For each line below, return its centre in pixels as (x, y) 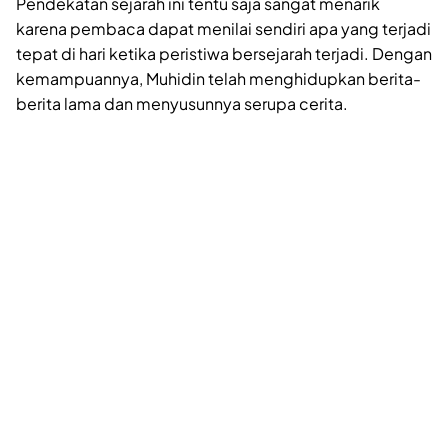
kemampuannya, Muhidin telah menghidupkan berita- (218, 78)
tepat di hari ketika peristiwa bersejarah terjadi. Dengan (224, 53)
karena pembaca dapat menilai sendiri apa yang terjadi (223, 28)
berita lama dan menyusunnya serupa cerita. (182, 103)
